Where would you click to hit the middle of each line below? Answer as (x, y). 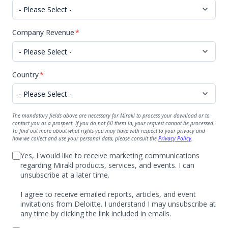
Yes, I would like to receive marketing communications (110, 155)
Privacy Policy (175, 138)
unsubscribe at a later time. (65, 175)
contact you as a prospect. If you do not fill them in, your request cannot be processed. (113, 123)
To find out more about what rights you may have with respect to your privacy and (109, 131)
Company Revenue (43, 32)
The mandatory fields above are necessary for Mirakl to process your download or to (111, 116)
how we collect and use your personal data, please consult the (85, 138)
